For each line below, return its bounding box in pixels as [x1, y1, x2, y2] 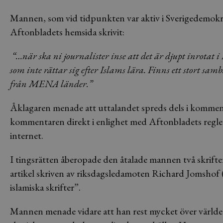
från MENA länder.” [10, 77, 93, 90]
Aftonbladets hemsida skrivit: [10, 25, 124, 38]
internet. [10, 129, 43, 142]
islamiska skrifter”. [10, 181, 81, 194]
